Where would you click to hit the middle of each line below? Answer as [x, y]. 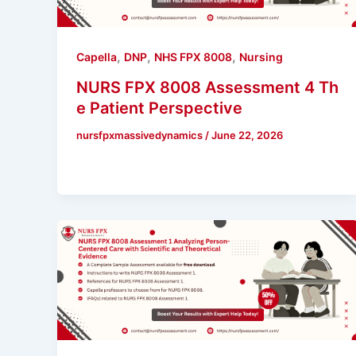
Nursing [261, 57]
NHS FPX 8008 [193, 57]
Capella [97, 57]
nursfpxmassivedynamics [141, 135]
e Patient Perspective [159, 108]
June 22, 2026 [247, 135]
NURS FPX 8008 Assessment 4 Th [207, 88]
